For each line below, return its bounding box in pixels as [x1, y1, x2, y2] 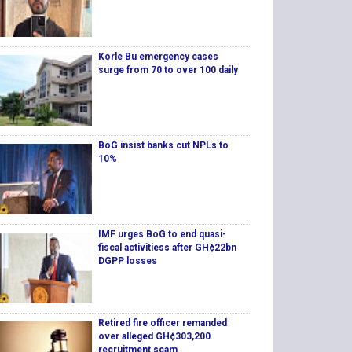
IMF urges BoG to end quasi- [97, 229, 226, 240]
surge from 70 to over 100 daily [97, 64, 238, 76]
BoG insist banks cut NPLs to [97, 140, 229, 152]
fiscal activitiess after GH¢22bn [97, 242, 236, 254]
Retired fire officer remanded [97, 317, 227, 329]
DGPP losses [97, 255, 157, 267]
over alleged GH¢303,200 [97, 331, 211, 343]
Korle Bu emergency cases [97, 51, 218, 63]
